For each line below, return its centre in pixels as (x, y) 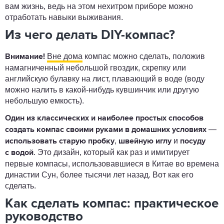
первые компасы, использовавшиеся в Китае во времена (112, 164)
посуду (193, 141)
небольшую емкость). (44, 101)
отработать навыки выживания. (64, 17)
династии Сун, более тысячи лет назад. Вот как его (99, 175)
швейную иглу (145, 141)
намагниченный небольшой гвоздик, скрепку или (95, 68)
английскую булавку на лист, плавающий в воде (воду (105, 79)
